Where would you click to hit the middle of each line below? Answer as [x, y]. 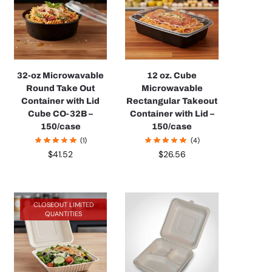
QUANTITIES [64, 214]
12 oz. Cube [172, 75]
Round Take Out [61, 88]
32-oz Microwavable [61, 75]
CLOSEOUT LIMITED [63, 205]
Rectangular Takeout [172, 101]
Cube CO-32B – [61, 114]
